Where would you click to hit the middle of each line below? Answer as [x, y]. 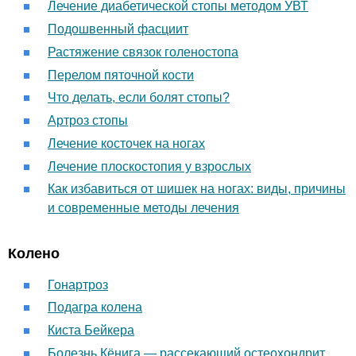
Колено [34, 253]
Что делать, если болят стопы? [139, 98]
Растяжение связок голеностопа [143, 52]
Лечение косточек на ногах [126, 143]
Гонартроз [78, 284]
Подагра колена [95, 308]
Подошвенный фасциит [118, 29]
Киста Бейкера [91, 331]
